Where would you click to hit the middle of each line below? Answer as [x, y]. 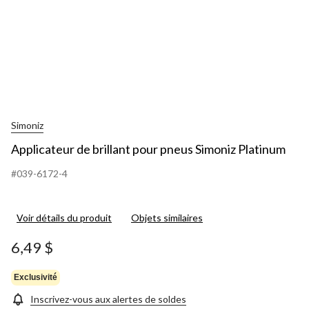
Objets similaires [167, 218]
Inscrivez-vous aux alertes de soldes [108, 299]
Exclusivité [36, 277]
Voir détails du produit [64, 218]
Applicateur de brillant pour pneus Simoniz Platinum [148, 149]
